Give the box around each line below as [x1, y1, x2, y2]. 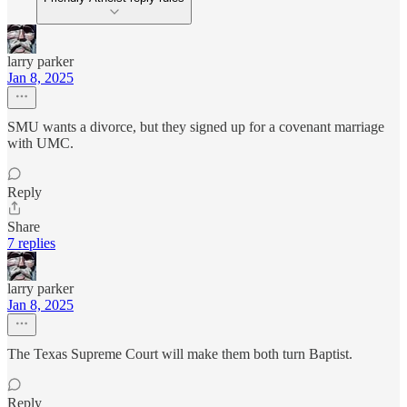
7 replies [7, 234, 55, 251]
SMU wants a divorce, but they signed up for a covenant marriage [7, 118, 384, 134]
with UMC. [7, 134, 74, 151]
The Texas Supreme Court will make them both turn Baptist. [7, 345, 352, 362]
